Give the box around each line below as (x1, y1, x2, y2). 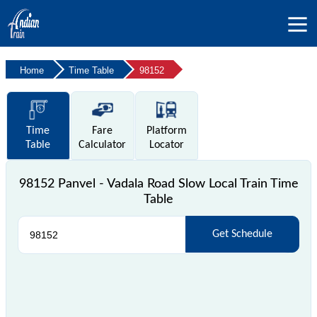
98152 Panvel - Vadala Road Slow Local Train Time (18, 177, 299, 190)
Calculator (79, 139, 127, 151)
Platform (146, 125, 187, 137)
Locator (149, 139, 184, 151)
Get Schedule (212, 228, 272, 240)
